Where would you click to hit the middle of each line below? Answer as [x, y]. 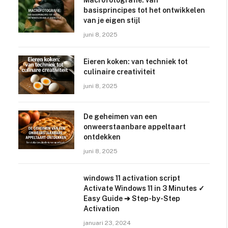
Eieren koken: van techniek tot [135, 62]
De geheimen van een [120, 117]
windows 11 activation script [132, 178]
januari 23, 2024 [107, 223]
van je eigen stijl [112, 20]
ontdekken [102, 137]
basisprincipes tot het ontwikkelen [144, 10]
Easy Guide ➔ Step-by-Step [132, 198]
